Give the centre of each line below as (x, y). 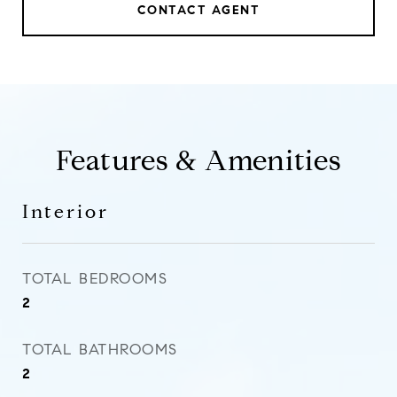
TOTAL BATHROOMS (100, 350)
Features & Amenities (198, 160)
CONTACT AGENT (198, 10)
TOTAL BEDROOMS (95, 279)
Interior (66, 212)
